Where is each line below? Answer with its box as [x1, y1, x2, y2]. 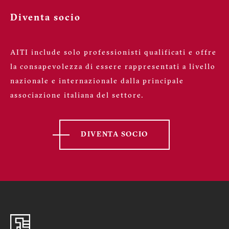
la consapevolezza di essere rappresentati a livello [10, 63, 216, 71]
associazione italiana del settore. [10, 91, 144, 100]
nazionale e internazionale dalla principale [10, 77, 184, 85]
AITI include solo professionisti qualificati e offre [10, 49, 217, 57]
